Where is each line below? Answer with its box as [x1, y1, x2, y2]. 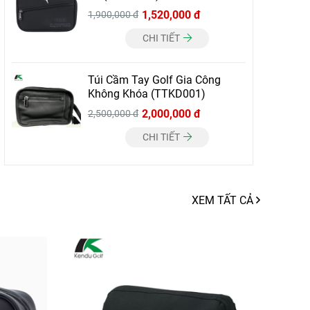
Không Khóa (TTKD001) [88, 87, 206, 100]
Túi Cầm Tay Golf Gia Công [88, 73, 221, 86]
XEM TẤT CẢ [192, 194, 256, 207]
